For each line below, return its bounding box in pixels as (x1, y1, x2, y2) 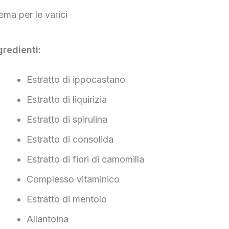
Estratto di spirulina (27, 113, 107, 125)
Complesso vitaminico (27, 173, 120, 185)
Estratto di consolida (27, 133, 113, 145)
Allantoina (27, 213, 68, 224)
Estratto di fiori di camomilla (27, 153, 144, 165)
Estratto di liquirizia (27, 94, 107, 105)
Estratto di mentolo (27, 193, 107, 204)
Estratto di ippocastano (27, 74, 125, 85)
